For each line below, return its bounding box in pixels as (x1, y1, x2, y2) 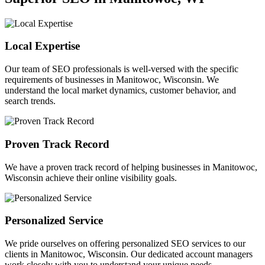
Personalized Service (5, 214, 103, 227)
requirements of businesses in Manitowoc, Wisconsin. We (5, 75, 219, 85)
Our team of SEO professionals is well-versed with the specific (5, 64, 238, 75)
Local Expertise (5, 40, 80, 53)
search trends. (5, 96, 56, 106)
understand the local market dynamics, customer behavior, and (5, 85, 236, 96)
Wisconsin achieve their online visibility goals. (5, 172, 177, 183)
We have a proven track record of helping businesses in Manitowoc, (5, 161, 257, 172)
